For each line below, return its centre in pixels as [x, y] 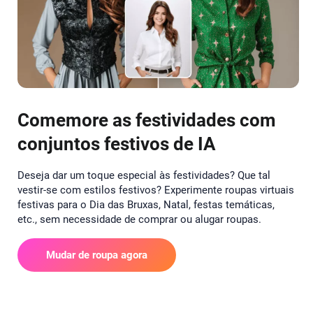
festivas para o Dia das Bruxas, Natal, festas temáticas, [146, 205]
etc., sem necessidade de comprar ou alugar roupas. [139, 220]
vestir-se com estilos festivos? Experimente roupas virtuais [156, 190]
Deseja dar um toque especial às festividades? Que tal [144, 176]
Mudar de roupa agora [97, 255]
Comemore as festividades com [147, 121]
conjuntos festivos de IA [117, 144]
